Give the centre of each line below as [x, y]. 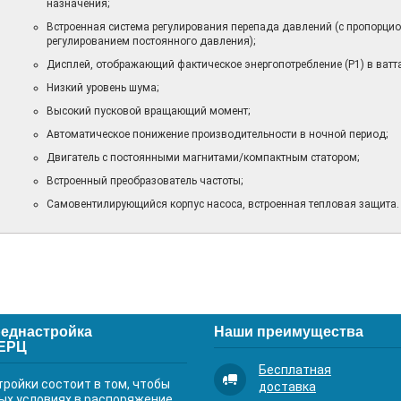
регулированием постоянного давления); [150, 41]
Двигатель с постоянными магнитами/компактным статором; [202, 158]
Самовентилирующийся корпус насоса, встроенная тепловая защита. [222, 204]
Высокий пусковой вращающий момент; [148, 111]
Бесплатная [295, 370]
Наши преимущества [289, 331]
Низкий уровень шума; [102, 88]
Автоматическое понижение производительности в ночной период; [217, 134]
